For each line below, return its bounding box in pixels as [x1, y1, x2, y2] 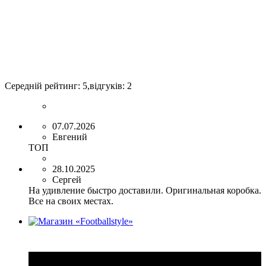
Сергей [52, 175, 81, 185]
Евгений [52, 132, 87, 142]
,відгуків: [87, 81, 127, 91]
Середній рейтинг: [5, 81, 83, 91]
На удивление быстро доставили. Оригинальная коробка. [28, 185, 261, 196]
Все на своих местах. [28, 196, 113, 207]
